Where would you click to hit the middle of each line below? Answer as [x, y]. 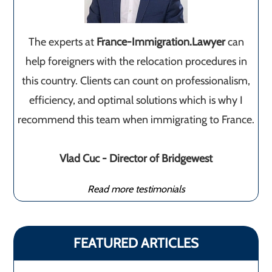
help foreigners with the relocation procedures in [136, 62]
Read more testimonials [136, 189]
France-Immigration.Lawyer [161, 42]
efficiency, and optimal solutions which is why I [136, 100]
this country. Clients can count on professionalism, [136, 81]
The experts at [62, 42]
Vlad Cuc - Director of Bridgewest [136, 159]
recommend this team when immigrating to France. [136, 120]
